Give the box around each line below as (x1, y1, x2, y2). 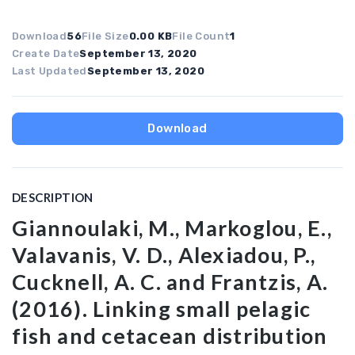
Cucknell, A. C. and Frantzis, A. (12, 269, 328, 295)
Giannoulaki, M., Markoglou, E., (12, 215, 332, 241)
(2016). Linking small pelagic (12, 296, 311, 322)
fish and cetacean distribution (12, 323, 328, 349)
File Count (172, 30, 231, 42)
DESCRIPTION (12, 190, 94, 204)
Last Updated (12, 65, 87, 77)
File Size (82, 30, 129, 42)
